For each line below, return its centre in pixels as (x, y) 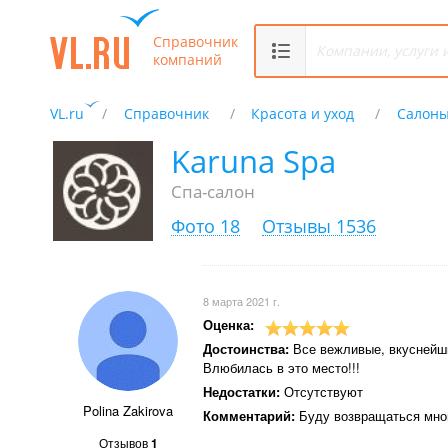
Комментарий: (249, 415)
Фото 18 (205, 226)
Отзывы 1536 (319, 226)
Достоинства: (246, 348)
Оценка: (228, 324)
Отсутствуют (321, 391)
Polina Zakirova (128, 410)
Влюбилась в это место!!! (281, 367)
